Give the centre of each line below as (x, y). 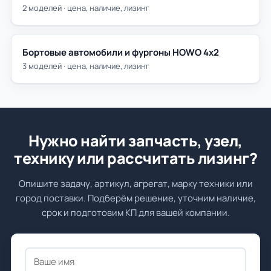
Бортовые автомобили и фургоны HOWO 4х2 (121, 52)
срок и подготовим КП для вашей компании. (135, 213)
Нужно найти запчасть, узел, (135, 141)
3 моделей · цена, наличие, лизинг (86, 66)
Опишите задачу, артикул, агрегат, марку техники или (135, 184)
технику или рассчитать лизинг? (135, 158)
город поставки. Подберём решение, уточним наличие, (135, 198)
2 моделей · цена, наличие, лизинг (86, 8)
